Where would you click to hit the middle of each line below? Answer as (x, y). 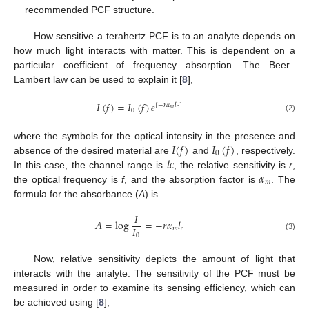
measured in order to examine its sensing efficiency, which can (154, 288)
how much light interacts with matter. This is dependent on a (154, 50)
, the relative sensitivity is (231, 165)
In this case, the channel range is (90, 165)
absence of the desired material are (93, 150)
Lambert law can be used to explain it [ (98, 79)
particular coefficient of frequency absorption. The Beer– (154, 64)
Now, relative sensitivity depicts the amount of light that (164, 259)
